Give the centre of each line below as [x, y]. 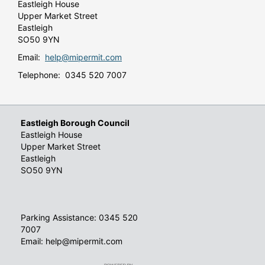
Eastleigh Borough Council [75, 123]
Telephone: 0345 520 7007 [72, 75]
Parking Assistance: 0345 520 [79, 218]
